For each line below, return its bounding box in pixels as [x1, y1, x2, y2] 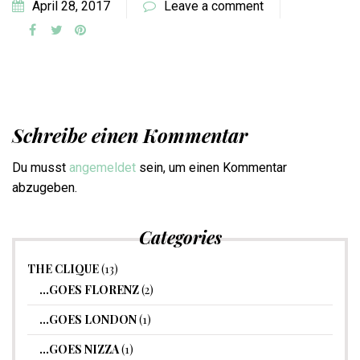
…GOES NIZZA [39, 342, 119, 358]
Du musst [12, 160, 69, 176]
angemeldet [69, 160, 136, 176]
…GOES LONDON [39, 312, 137, 328]
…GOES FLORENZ [39, 282, 139, 298]
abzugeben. [12, 180, 77, 196]
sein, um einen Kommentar [136, 160, 287, 176]
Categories [138, 225, 222, 250]
